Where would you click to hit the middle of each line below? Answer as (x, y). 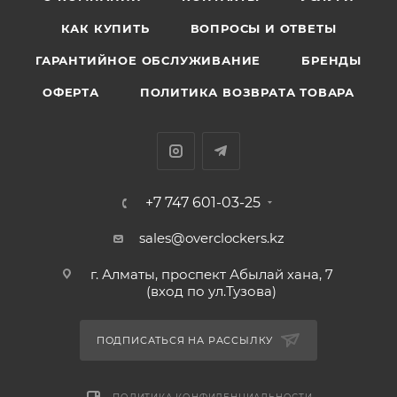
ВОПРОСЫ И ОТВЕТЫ (263, 28)
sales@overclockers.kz (211, 238)
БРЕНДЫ (331, 60)
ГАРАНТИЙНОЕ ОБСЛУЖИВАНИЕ (148, 60)
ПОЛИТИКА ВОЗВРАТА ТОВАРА (247, 92)
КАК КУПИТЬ (105, 28)
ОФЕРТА (70, 92)
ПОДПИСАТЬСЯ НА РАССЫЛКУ (187, 340)
